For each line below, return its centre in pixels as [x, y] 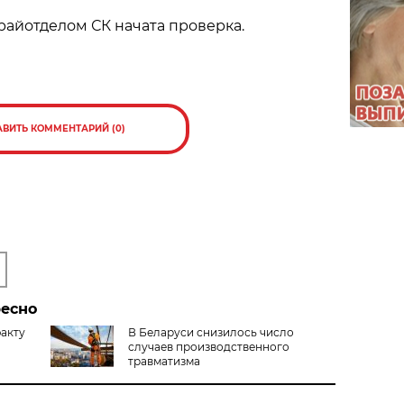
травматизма [164, 361]
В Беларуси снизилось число [211, 332]
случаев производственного [208, 346]
